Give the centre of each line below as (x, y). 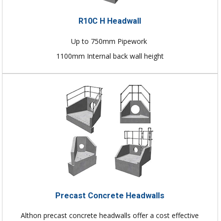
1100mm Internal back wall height (110, 56)
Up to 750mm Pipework (110, 41)
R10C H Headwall (110, 21)
